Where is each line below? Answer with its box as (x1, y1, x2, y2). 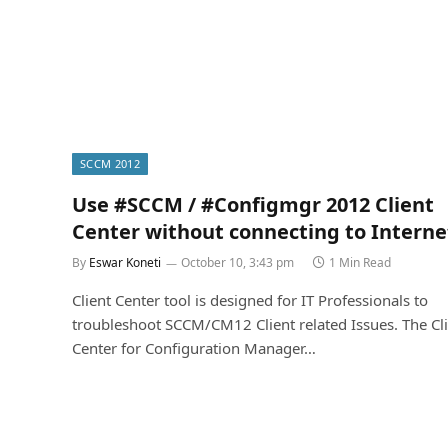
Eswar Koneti (89, 254, 161, 272)
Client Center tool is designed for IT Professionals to (72, 290, 428, 311)
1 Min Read (329, 254, 391, 272)
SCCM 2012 (80, 156, 140, 172)
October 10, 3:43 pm (181, 254, 294, 272)
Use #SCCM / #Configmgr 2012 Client (72, 191, 434, 219)
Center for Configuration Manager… (72, 338, 316, 359)
